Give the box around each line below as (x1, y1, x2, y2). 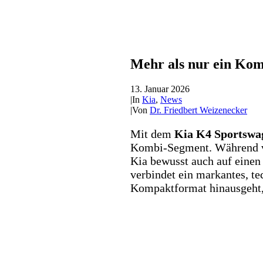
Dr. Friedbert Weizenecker (150, 104, 247, 115)
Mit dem (130, 127, 174, 140)
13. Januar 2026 (130, 83, 190, 94)
